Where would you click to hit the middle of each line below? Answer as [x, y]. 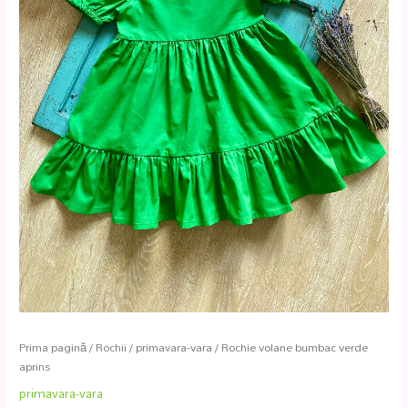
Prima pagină [53, 347]
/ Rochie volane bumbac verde [291, 347]
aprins [35, 366]
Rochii [112, 347]
